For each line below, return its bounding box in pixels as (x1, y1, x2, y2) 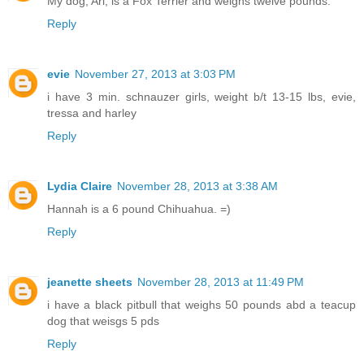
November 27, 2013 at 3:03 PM (75, 67, 236, 81)
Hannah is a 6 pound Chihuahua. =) (47, 202, 231, 216)
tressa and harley (47, 106, 136, 120)
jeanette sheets (47, 275, 132, 289)
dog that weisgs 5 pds (47, 314, 159, 328)
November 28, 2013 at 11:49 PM (137, 275, 304, 289)
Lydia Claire (47, 180, 112, 193)
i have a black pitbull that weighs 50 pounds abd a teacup (47, 298, 356, 312)
